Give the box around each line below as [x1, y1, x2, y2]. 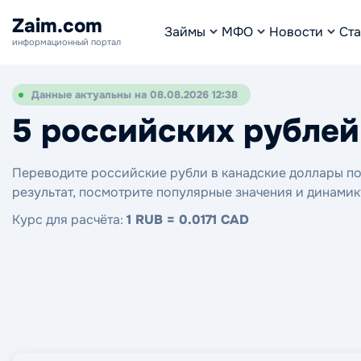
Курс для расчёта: [12, 211, 127, 228]
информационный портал [12, 36, 121, 48]
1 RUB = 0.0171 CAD [127, 211, 249, 228]
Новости [269, 23, 323, 40]
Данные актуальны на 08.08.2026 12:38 [31, 88, 238, 102]
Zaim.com [12, 14, 102, 38]
